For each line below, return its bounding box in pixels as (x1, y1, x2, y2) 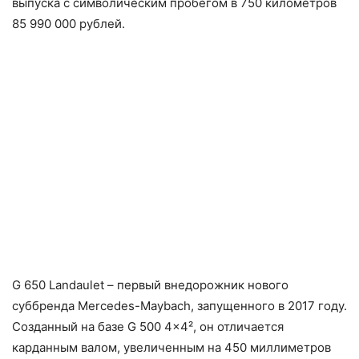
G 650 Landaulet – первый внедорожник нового (12, 276, 288, 292)
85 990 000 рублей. (12, 16, 125, 31)
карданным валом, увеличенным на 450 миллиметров (12, 339, 331, 355)
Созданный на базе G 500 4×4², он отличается (12, 318, 284, 334)
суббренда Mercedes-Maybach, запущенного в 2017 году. (12, 297, 347, 313)
